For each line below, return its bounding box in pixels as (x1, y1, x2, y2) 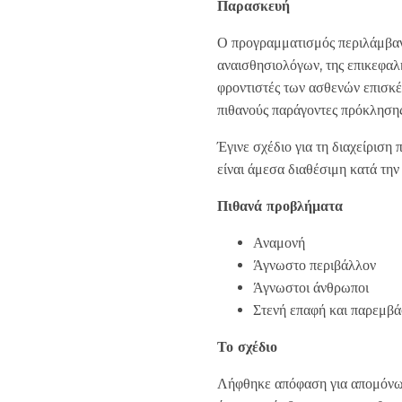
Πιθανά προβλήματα (217, 197, 343, 214)
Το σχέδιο (217, 338, 277, 355)
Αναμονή (253, 234, 305, 251)
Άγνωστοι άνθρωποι (253, 279, 369, 296)
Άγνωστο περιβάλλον (253, 257, 376, 274)
